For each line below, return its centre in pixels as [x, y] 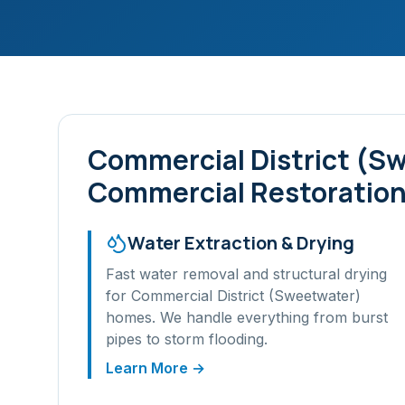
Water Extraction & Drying [241, 243]
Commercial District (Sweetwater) [246, 296]
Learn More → [155, 368]
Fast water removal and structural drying [246, 274]
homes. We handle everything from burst [247, 317]
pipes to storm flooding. [187, 339]
